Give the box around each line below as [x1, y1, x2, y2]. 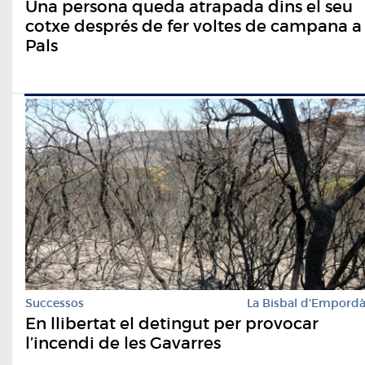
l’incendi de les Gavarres [25, 332, 221, 353]
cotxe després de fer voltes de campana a [25, 15, 362, 36]
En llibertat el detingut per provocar [25, 313, 319, 333]
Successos [25, 295, 84, 310]
